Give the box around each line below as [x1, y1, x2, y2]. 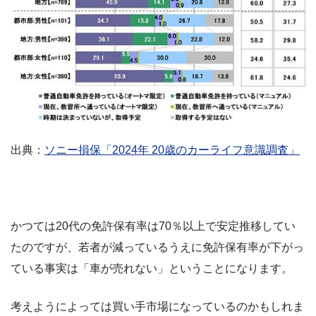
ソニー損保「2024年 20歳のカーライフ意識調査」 [44, 143, 300, 156]
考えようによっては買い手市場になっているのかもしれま [11, 300, 304, 312]
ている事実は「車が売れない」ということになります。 [11, 262, 293, 274]
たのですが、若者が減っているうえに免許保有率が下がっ [11, 241, 304, 253]
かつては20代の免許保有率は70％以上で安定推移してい [11, 219, 296, 232]
